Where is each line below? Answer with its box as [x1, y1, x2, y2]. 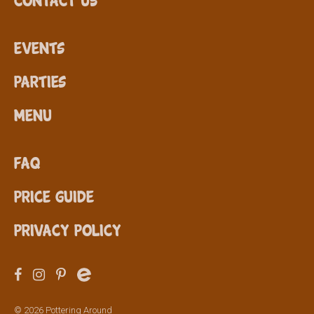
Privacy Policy [14, 220, 121, 238]
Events [14, 38, 64, 55]
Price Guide [14, 186, 94, 204]
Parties [14, 71, 66, 89]
